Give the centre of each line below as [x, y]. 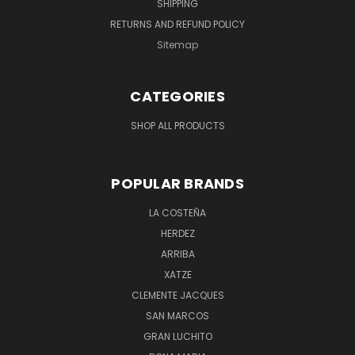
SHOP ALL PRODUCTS [177, 125]
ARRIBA [177, 254]
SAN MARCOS [177, 315]
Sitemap [177, 44]
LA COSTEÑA [177, 212]
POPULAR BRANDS [177, 183]
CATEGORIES [177, 96]
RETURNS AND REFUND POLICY [177, 24]
